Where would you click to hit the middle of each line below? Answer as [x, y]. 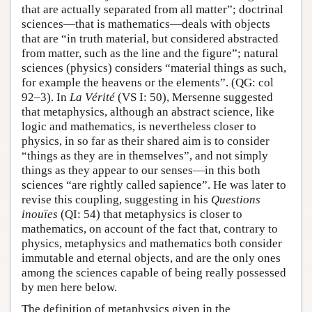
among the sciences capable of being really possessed [154, 272]
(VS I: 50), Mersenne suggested [194, 97]
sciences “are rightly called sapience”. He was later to [154, 185]
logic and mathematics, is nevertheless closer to [139, 126]
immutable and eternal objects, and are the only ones [151, 258]
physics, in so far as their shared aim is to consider [146, 141]
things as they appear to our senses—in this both [141, 170]
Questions [236, 199]
